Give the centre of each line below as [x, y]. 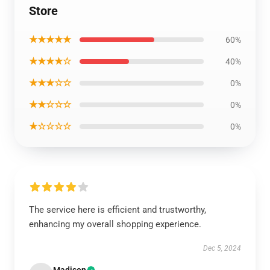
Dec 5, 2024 [222, 248]
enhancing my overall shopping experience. [115, 224]
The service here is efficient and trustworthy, [118, 210]
